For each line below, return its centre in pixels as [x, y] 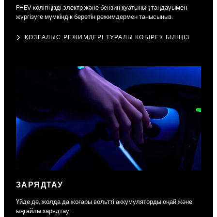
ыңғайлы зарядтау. [43, 211]
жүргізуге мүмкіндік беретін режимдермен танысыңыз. [94, 17]
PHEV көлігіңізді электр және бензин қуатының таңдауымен [101, 8]
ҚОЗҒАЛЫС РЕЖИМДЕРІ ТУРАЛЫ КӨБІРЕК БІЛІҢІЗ [107, 38]
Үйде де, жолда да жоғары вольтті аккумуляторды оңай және [104, 202]
